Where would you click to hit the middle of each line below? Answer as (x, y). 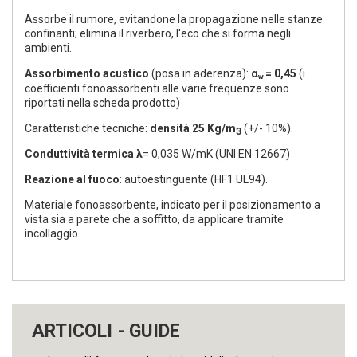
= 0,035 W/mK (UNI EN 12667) (216, 154)
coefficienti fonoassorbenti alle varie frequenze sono (158, 88)
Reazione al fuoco (72, 179)
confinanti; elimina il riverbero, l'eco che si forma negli (158, 33)
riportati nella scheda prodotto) (102, 103)
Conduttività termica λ (84, 154)
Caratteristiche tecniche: (87, 128)
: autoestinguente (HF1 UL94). (194, 179)
